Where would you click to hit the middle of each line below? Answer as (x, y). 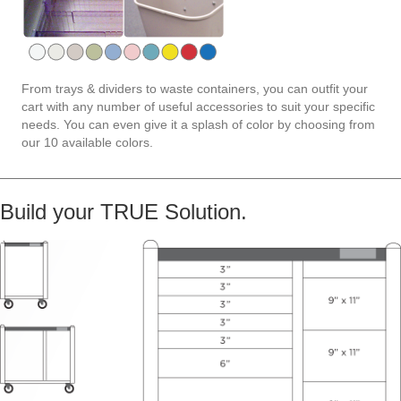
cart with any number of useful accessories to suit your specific (198, 107)
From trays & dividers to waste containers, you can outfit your (195, 89)
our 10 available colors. (87, 143)
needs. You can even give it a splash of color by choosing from (198, 125)
